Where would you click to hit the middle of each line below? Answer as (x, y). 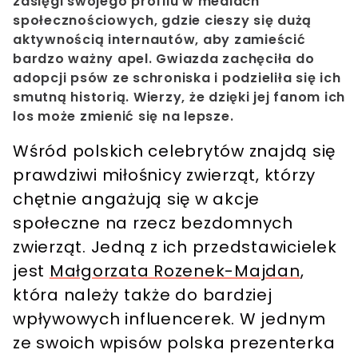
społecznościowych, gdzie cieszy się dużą (162, 21)
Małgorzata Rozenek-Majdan (175, 271)
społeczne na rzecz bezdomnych (153, 223)
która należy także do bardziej (143, 295)
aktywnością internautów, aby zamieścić (159, 40)
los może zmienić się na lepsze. (123, 117)
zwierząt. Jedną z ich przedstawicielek (175, 247)
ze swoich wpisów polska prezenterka (174, 343)
